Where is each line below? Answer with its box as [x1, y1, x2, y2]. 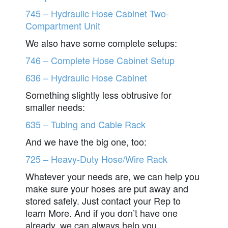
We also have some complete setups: [25, 36, 177, 49]
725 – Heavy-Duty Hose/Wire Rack [25, 152, 167, 165]
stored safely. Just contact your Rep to [25, 193, 181, 207]
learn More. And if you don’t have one [25, 206, 178, 219]
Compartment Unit [25, 18, 100, 32]
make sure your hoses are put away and [25, 181, 188, 195]
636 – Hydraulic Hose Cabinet [25, 70, 147, 84]
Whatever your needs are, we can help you [25, 169, 199, 183]
